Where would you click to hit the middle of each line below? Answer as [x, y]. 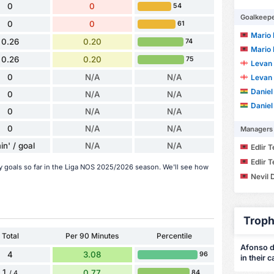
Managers [256, 129]
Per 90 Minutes [92, 235]
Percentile [174, 235]
